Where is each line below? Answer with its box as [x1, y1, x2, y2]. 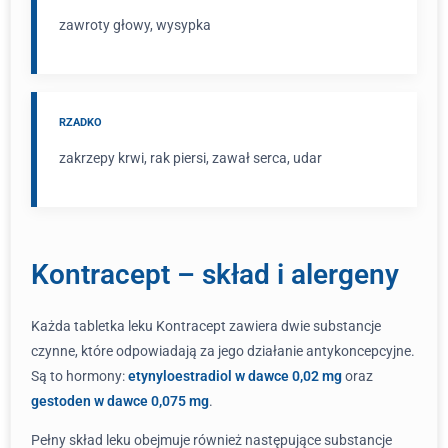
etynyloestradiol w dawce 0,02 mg [128, 368, 342, 384]
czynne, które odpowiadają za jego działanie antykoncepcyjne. [31, 343, 415, 359]
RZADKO [59, 116, 102, 129]
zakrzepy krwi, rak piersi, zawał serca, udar [59, 150, 322, 166]
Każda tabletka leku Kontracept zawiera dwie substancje [31, 318, 381, 334]
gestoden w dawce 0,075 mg [31, 393, 209, 409]
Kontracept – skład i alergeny [31, 258, 399, 291]
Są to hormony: [31, 368, 128, 384]
